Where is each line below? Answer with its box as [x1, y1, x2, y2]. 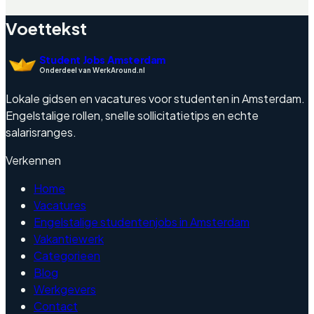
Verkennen [6, 152, 61, 168]
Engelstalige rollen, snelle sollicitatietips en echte [6, 107, 259, 123]
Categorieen [34, 247, 100, 263]
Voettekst [6, 18, 87, 39]
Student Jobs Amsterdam [39, 53, 166, 67]
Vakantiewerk [34, 231, 104, 246]
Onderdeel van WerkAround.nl [39, 65, 145, 74]
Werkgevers [34, 281, 96, 296]
